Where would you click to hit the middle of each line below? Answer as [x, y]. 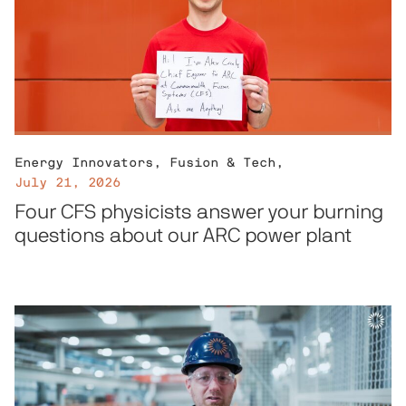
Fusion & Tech [222, 164]
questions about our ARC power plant [183, 236]
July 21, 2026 [67, 184]
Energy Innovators [83, 164]
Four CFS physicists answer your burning [198, 213]
